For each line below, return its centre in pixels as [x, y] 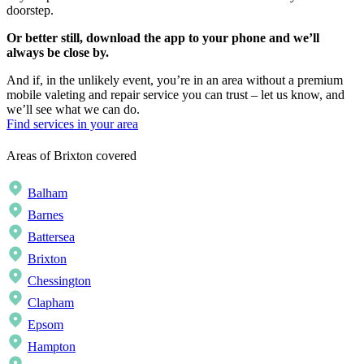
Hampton [52, 346]
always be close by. [58, 53]
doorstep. [30, 11]
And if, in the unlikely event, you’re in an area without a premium [175, 80]
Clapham [51, 302]
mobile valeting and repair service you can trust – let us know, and [175, 95]
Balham [48, 193]
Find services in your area [72, 124]
